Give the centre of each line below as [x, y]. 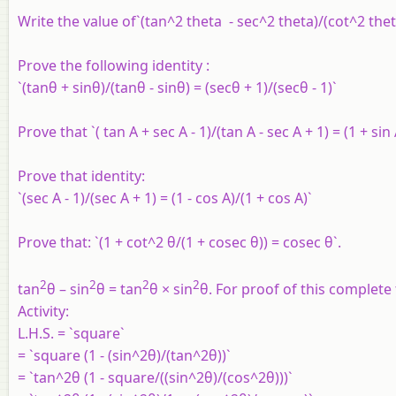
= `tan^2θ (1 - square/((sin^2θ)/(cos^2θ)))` [155, 378]
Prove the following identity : [114, 65]
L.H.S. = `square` [71, 334]
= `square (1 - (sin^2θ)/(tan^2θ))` [124, 356]
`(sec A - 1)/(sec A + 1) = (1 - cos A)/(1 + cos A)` [165, 198]
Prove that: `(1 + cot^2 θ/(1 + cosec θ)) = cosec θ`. [179, 242]
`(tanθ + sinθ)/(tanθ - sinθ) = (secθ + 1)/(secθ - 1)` [177, 87]
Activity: [43, 312]
